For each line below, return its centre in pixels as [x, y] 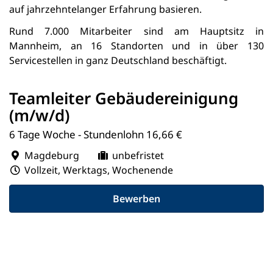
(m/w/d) [39, 115]
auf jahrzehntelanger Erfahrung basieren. [105, 9]
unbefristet [138, 156]
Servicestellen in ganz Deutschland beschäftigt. [118, 61]
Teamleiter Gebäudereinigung [124, 98]
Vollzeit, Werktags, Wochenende [99, 170]
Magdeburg [52, 156]
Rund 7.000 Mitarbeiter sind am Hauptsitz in [136, 31]
